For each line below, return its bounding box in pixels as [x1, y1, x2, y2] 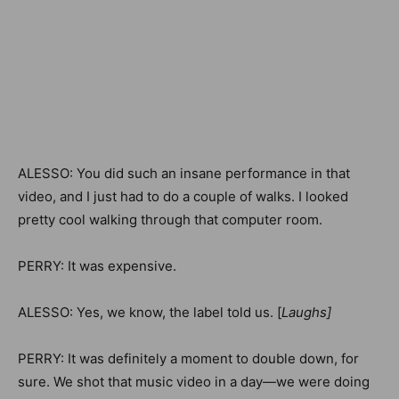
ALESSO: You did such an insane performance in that [18, 165, 350, 182]
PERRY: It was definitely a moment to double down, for [18, 350, 359, 367]
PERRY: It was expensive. [18, 257, 176, 274]
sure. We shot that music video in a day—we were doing [18, 373, 370, 390]
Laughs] [281, 304, 331, 321]
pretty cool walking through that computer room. [18, 211, 326, 228]
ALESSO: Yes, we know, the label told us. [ [18, 304, 281, 321]
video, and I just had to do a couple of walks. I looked [18, 188, 348, 205]
